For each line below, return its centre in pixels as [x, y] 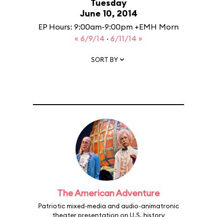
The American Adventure [108, 193]
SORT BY [105, 59]
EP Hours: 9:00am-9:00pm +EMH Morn [108, 27]
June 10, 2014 [108, 13]
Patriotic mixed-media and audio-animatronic [108, 206]
